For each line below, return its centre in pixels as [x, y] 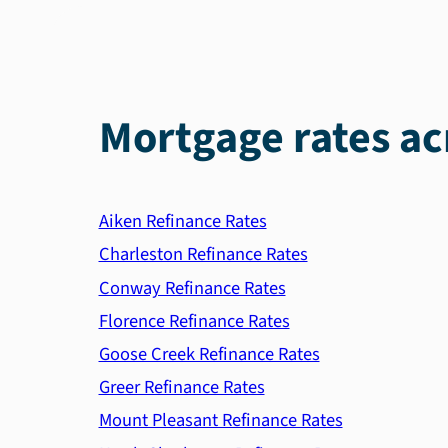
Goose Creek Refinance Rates [209, 354]
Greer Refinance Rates [181, 387]
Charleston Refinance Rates [203, 254]
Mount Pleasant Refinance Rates [220, 420]
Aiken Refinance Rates [182, 221]
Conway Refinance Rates [192, 287]
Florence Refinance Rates [194, 320]
